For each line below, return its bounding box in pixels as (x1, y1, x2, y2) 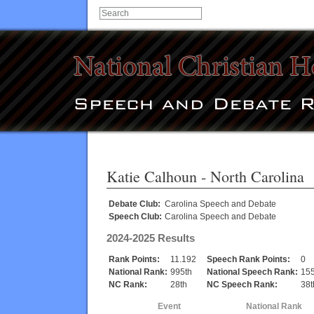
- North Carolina (197, 165, 304, 186)
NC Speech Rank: (207, 280, 278, 290)
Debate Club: (109, 198, 161, 209)
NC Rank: (109, 280, 147, 290)
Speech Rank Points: (207, 254, 290, 265)
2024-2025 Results (107, 232, 195, 245)
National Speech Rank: (207, 267, 298, 278)
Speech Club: (109, 211, 162, 221)
